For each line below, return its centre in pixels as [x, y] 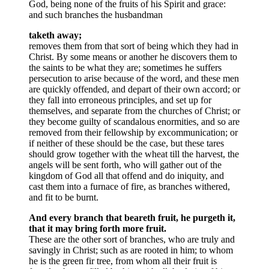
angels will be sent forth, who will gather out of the [125, 165]
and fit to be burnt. [64, 197]
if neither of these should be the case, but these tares [126, 143]
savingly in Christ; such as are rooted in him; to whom [131, 250]
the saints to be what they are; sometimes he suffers [125, 68]
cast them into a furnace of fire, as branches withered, [129, 186]
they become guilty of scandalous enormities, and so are [134, 122]
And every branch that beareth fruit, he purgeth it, [132, 218]
